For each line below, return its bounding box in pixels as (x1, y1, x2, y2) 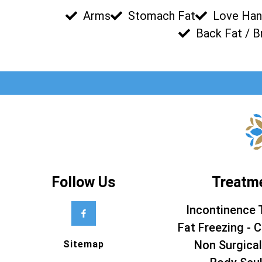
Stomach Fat (128, 9, 195, 23)
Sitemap (63, 239, 104, 250)
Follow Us (51, 174, 115, 191)
